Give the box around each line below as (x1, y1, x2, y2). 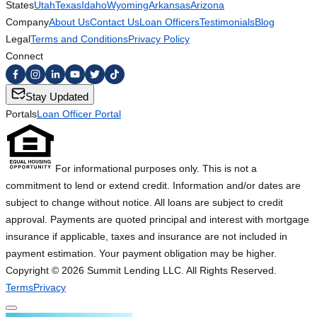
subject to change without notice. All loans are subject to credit (6, 197, 283, 209)
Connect (6, 50, 43, 62)
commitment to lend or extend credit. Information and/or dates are (6, 180, 301, 192)
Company (6, 16, 49, 28)
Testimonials (200, 16, 255, 28)
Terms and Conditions (30, 33, 128, 45)
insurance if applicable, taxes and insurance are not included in (6, 231, 287, 243)
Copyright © (6, 265, 62, 277)
